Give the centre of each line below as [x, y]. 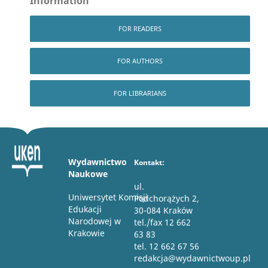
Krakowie [86, 233]
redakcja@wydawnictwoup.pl [192, 258]
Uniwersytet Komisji [108, 197]
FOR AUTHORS [140, 60]
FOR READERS [140, 28]
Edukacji [85, 209]
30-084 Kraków [163, 210]
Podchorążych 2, [167, 198]
